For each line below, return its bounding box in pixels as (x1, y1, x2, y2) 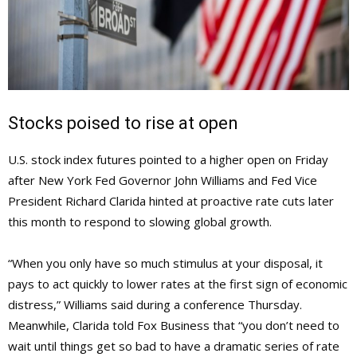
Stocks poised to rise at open (8, 113, 238, 134)
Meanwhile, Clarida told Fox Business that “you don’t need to (8, 317, 339, 334)
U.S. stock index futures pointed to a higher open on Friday (8, 151, 328, 168)
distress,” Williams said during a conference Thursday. (8, 296, 302, 313)
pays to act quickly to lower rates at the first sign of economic (8, 276, 347, 292)
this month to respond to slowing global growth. (8, 214, 272, 230)
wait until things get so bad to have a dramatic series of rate (8, 338, 339, 355)
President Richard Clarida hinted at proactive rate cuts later (8, 193, 334, 210)
